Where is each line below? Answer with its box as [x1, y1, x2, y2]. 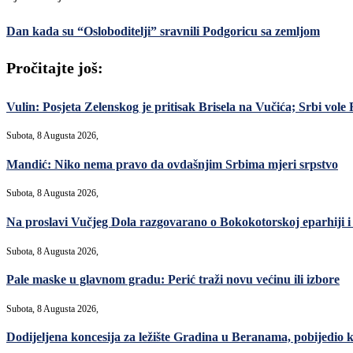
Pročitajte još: [6, 59, 103, 77]
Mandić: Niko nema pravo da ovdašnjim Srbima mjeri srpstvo [6, 157, 338, 171]
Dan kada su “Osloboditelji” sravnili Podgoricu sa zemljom [6, 24, 320, 38]
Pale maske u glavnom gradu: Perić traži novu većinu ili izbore [6, 273, 340, 287]
